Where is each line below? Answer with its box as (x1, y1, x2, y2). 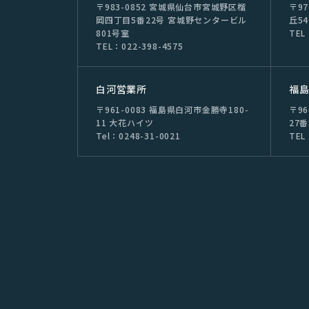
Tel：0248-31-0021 (95, 130, 181, 142)
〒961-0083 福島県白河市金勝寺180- (95, 103, 249, 116)
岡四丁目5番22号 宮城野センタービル (95, 14, 248, 26)
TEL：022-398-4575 (95, 40, 183, 52)
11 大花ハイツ (95, 117, 154, 129)
